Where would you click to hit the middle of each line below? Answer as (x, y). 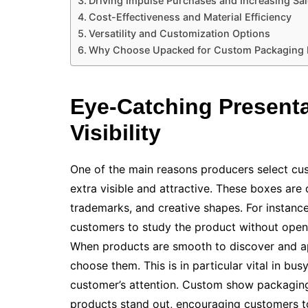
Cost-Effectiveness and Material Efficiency (190, 17)
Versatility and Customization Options (179, 33)
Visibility (115, 133)
